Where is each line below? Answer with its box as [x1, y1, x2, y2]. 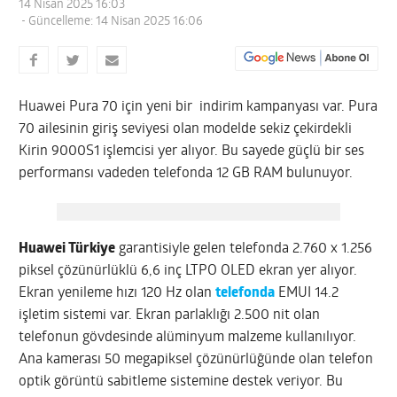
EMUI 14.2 [275, 285, 339, 300]
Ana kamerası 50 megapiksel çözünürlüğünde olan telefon [19, 352, 374, 367]
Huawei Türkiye [19, 241, 116, 256]
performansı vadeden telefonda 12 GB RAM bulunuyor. [19, 166, 354, 181]
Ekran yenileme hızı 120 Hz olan [19, 285, 216, 300]
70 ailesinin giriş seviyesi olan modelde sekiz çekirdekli [19, 121, 353, 136]
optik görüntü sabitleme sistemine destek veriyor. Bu [19, 374, 344, 389]
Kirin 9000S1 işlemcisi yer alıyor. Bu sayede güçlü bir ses [19, 144, 365, 159]
